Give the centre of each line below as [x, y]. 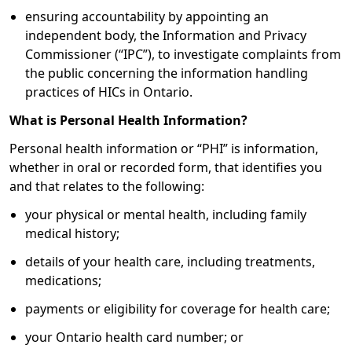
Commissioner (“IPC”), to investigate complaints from [183, 54]
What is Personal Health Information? [128, 120]
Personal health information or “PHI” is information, [164, 148]
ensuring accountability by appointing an [147, 16]
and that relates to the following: [107, 186]
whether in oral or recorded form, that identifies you [166, 167]
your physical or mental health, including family [166, 214]
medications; [63, 280]
